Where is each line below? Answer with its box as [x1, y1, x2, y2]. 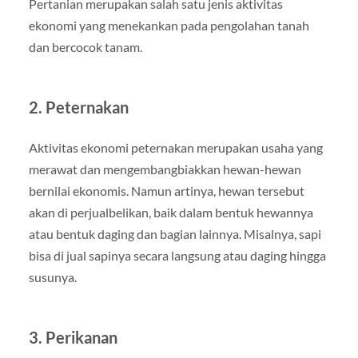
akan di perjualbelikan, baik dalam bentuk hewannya [28, 204, 313, 220]
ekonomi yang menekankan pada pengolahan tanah [28, 17, 309, 33]
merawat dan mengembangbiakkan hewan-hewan [28, 161, 301, 177]
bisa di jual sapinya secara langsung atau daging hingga [28, 247, 326, 263]
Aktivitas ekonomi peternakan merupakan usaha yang [28, 139, 323, 155]
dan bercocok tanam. [28, 38, 142, 54]
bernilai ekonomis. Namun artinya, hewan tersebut [28, 182, 304, 198]
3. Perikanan [28, 327, 117, 347]
